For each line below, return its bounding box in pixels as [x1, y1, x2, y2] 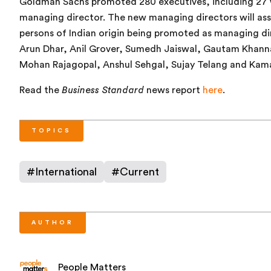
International [35, 166, 97, 178]
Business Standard [62, 85, 144, 96]
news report [144, 85, 203, 96]
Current [120, 166, 159, 178]
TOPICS [31, 128, 71, 134]
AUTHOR [31, 220, 74, 226]
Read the [19, 85, 62, 96]
